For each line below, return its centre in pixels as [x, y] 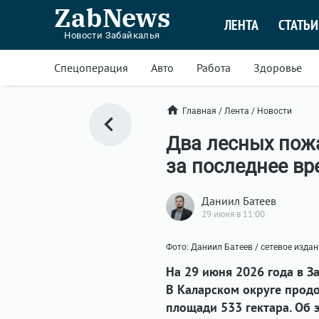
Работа [214, 68]
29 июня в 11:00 [233, 214]
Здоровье [278, 68]
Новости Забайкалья [112, 35]
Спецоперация [91, 68]
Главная [199, 111]
